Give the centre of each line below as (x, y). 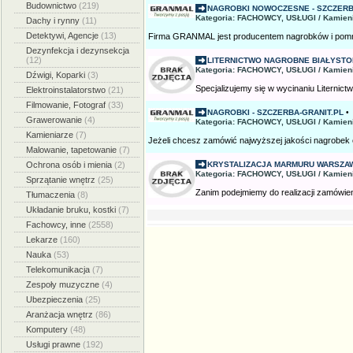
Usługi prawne (54, 344)
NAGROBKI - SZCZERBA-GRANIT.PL (275, 112)
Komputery (48, 329)
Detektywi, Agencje (63, 35)
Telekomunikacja (59, 269)
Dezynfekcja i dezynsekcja (78, 50)
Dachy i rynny (54, 20)
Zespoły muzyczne (64, 284)
